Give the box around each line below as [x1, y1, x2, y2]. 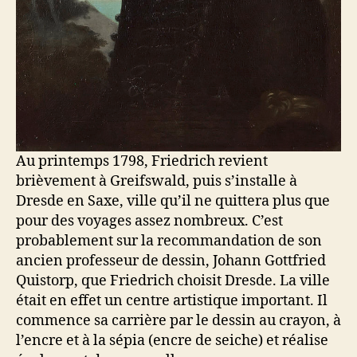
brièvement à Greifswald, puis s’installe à [16, 172, 297, 191]
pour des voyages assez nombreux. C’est [16, 212, 283, 231]
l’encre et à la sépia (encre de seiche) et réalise [16, 331, 328, 351]
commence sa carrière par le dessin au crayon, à [16, 312, 341, 331]
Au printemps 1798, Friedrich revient [16, 152, 268, 171]
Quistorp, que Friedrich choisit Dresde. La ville [16, 272, 330, 291]
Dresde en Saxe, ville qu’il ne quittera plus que [16, 192, 330, 211]
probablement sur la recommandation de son [16, 232, 322, 251]
